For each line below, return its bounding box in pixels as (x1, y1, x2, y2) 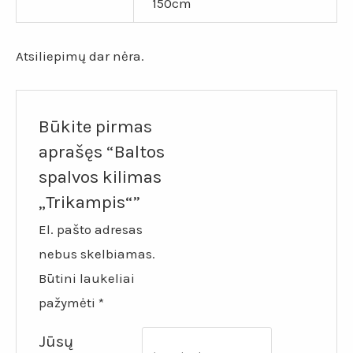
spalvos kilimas (39, 165, 162, 188)
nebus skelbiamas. (39, 245, 156, 262)
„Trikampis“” (39, 191, 141, 213)
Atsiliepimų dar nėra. (16, 48, 144, 65)
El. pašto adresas (39, 221, 143, 237)
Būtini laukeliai (39, 269, 136, 286)
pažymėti (39, 294, 99, 310)
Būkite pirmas (39, 115, 153, 137)
